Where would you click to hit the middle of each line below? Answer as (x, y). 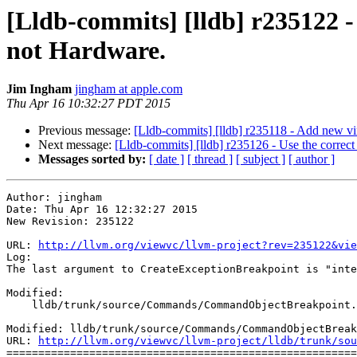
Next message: (76, 145)
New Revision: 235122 (70, 222)
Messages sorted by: (92, 159)
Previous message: (86, 131)
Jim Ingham (39, 89)
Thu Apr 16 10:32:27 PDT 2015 (88, 104)
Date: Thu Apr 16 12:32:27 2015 (102, 210)
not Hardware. (86, 50)
